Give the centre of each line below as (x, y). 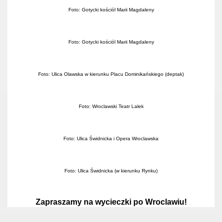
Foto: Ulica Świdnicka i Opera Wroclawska (111, 139)
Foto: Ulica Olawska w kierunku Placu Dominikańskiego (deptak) (111, 74)
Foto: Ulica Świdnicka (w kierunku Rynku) (111, 171)
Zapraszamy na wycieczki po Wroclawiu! (111, 202)
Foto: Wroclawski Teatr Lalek (111, 106)
